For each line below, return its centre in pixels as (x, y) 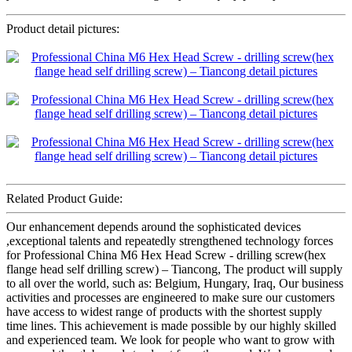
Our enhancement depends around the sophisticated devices (154, 227)
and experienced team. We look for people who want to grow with (170, 340)
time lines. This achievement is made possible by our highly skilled (171, 326)
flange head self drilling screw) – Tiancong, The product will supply (174, 269)
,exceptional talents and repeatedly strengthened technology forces (170, 241)
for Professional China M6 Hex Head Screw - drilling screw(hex (166, 255)
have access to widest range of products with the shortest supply (164, 312)
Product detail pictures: (63, 29)
